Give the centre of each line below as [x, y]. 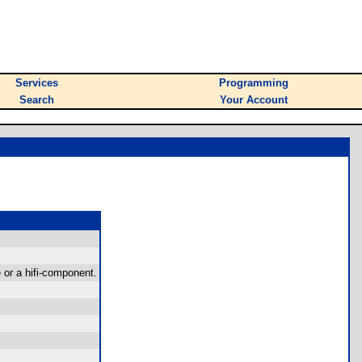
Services [37, 83]
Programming [254, 83]
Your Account [254, 100]
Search [37, 100]
